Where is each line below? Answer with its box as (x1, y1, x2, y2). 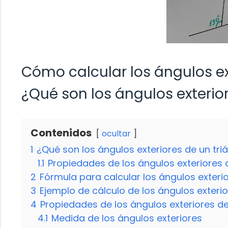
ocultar (102, 127, 131, 139)
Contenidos (31, 125, 92, 140)
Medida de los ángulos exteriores (51, 211, 202, 224)
